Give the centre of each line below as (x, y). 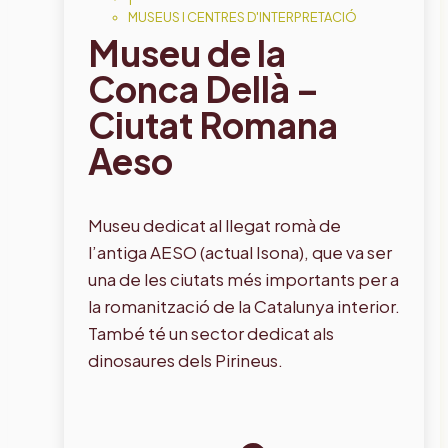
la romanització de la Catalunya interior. (244, 305)
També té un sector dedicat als (211, 332)
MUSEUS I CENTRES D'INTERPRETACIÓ (242, 16)
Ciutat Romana (213, 124)
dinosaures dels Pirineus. (185, 359)
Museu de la (187, 52)
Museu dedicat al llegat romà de (214, 224)
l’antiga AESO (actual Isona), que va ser (240, 251)
